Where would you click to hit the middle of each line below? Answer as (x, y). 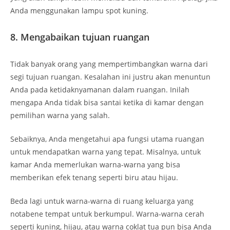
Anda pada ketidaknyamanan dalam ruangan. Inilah (100, 89)
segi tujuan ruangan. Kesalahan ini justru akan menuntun (110, 76)
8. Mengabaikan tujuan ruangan (81, 37)
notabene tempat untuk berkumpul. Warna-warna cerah (107, 214)
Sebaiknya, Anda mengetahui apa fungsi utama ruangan (107, 139)
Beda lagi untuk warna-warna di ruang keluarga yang (102, 201)
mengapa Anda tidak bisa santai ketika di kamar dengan (107, 102)
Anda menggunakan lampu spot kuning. (80, 10)
